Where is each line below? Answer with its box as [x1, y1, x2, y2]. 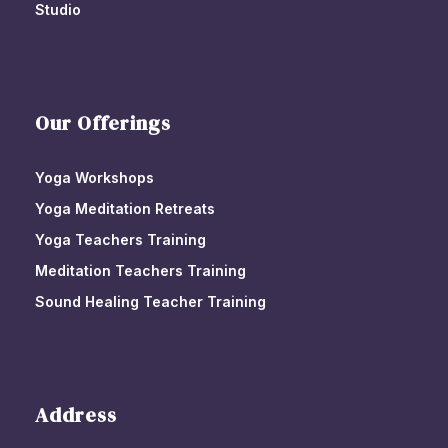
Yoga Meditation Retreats [35, 200, 215, 218]
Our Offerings [35, 109, 171, 138]
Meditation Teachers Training [35, 262, 246, 280]
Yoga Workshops [35, 169, 154, 187]
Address [35, 401, 117, 430]
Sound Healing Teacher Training [35, 293, 266, 311]
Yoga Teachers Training [35, 231, 206, 249]
